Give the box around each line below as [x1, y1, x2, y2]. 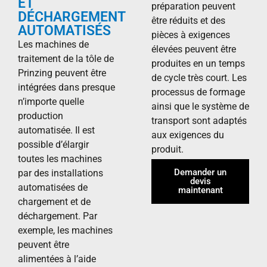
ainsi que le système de [151, 100, 249, 112]
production [18, 110, 63, 122]
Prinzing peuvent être [18, 67, 106, 79]
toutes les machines [18, 153, 102, 165]
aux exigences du [151, 129, 224, 141]
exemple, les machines [18, 225, 113, 237]
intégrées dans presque [18, 82, 115, 94]
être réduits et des [151, 14, 225, 26]
